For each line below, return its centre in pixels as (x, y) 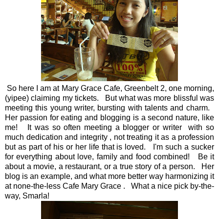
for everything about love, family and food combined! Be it (109, 156)
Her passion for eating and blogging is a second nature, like (109, 117)
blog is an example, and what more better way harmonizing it (109, 176)
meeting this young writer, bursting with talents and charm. (109, 108)
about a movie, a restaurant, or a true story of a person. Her (109, 166)
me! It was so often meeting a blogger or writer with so (109, 127)
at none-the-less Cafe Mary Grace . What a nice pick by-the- (109, 186)
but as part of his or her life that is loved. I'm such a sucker (109, 147)
